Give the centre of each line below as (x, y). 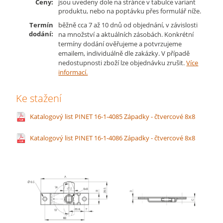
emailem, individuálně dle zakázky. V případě (124, 53)
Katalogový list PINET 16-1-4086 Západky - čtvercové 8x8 (113, 138)
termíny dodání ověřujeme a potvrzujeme (120, 44)
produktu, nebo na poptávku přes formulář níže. (130, 11)
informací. (73, 72)
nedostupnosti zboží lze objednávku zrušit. (122, 63)
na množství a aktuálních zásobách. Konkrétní (126, 34)
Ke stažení (39, 98)
